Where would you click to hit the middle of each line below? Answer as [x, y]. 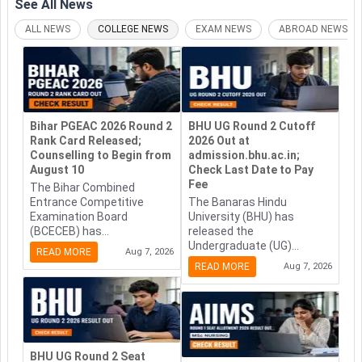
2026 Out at [219, 141]
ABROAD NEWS [313, 29]
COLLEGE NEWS [133, 29]
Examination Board [79, 217]
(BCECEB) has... [69, 232]
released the [221, 232]
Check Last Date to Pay [251, 170]
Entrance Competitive [87, 202]
